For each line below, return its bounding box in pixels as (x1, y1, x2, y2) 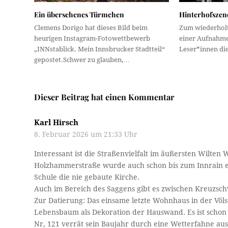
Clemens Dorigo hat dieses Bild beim (34, 23, 148, 32)
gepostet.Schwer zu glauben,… (34, 55, 130, 64)
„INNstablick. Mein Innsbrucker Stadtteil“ (34, 45, 165, 53)
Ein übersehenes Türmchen (34, 9, 125, 19)
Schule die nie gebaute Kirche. (34, 173, 140, 181)
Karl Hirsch (34, 118, 79, 127)
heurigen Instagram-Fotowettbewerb (34, 34, 151, 42)
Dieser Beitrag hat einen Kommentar (34, 91, 175, 102)
